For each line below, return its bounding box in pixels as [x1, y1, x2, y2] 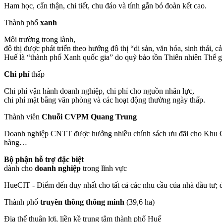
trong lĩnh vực [81, 164, 127, 173]
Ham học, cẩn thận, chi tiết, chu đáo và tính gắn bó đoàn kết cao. [4, 1, 207, 10]
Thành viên [4, 112, 42, 121]
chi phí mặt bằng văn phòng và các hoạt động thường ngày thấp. [4, 96, 205, 105]
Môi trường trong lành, [4, 35, 75, 44]
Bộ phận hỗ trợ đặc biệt [4, 155, 84, 164]
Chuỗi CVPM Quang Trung [42, 112, 137, 121]
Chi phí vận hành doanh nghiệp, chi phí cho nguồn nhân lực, [4, 87, 194, 96]
